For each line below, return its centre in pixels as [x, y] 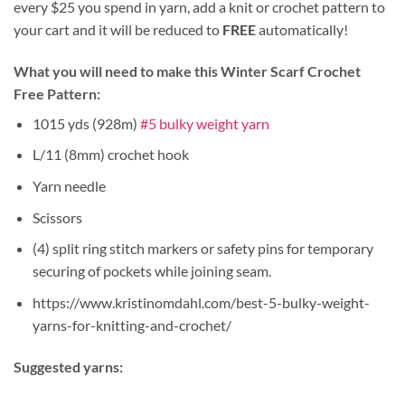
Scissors [57, 217]
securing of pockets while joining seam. [151, 271]
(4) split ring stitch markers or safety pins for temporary [202, 249]
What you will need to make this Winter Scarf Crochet [187, 71]
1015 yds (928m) [86, 123]
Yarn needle [69, 185]
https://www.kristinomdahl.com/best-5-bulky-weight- [201, 302]
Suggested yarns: [68, 366]
